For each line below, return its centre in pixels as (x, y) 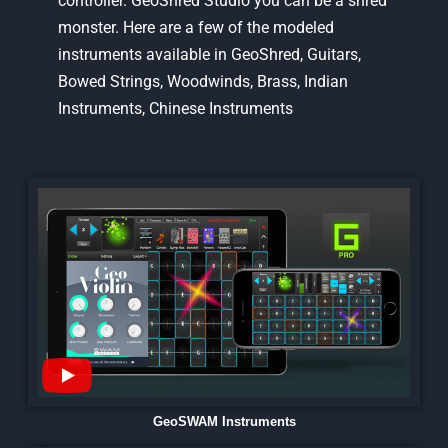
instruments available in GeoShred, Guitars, (209, 54)
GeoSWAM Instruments (224, 422)
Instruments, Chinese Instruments (175, 108)
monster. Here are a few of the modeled (195, 27)
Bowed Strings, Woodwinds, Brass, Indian (202, 81)
